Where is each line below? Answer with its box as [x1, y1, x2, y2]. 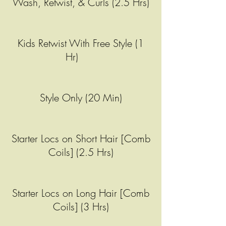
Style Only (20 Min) [39, 91, 122, 104]
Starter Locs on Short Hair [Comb [11, 132, 150, 145]
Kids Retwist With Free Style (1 [18, 36, 144, 50]
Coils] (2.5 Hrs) [48, 145, 114, 159]
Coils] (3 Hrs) [52, 200, 109, 213]
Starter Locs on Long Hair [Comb [12, 186, 149, 200]
